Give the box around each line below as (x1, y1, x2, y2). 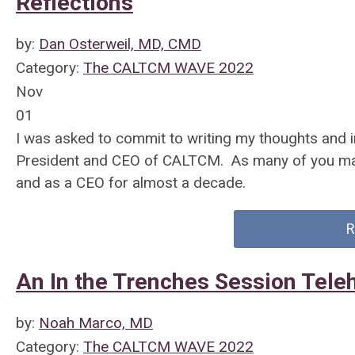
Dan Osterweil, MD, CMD (39, 35, 201, 53)
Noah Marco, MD (39, 314, 153, 332)
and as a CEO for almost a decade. (16, 174, 246, 192)
